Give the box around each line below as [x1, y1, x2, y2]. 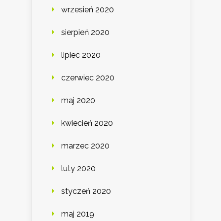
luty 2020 [61, 163, 96, 173]
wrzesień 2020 [61, 4, 114, 14]
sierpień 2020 [61, 27, 110, 37]
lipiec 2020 [61, 50, 101, 60]
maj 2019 [61, 209, 94, 219]
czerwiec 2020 [61, 73, 114, 82]
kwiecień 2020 [61, 118, 113, 128]
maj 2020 [61, 95, 95, 105]
